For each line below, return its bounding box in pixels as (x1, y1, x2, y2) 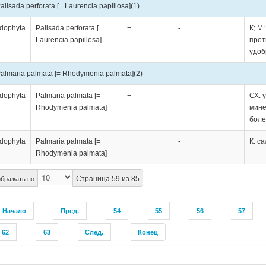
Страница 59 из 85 (75, 174, 140, 183)
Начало (2, 207, 26, 214)
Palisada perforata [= (35, 23, 103, 32)
